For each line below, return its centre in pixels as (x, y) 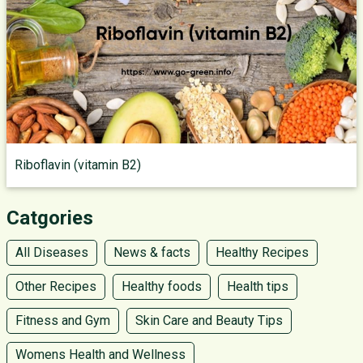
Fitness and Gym (63, 320)
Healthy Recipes (262, 252)
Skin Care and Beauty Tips (209, 320)
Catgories (50, 218)
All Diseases (52, 252)
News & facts (152, 252)
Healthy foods (162, 286)
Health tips (258, 286)
